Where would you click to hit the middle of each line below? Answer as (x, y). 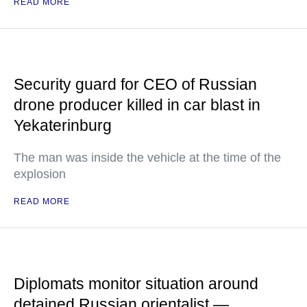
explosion (40, 174)
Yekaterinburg (63, 126)
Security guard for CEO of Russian (135, 85)
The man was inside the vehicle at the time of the (147, 158)
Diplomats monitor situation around (136, 284)
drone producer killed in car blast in (137, 105)
